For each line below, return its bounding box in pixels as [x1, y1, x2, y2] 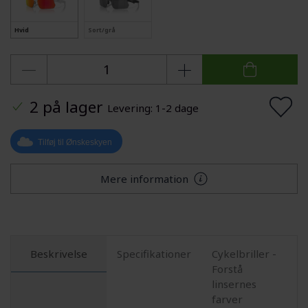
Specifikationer [117, 246, 191, 261]
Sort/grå [88, 25, 115, 35]
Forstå [212, 261, 243, 276]
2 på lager [29, 96, 102, 118]
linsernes [212, 276, 257, 291]
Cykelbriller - [212, 246, 277, 261]
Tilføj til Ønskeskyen [38, 137, 112, 147]
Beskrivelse [30, 246, 87, 261]
